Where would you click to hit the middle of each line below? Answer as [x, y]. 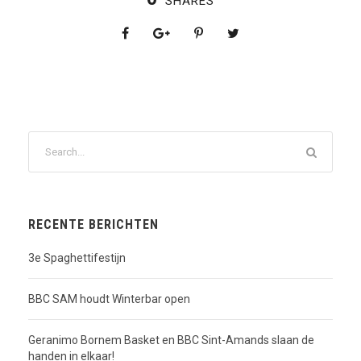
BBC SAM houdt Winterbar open [109, 299]
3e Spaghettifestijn [77, 258]
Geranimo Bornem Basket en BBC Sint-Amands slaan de [171, 340]
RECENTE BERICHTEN [93, 224]
